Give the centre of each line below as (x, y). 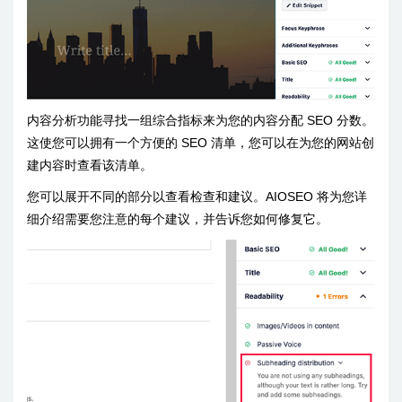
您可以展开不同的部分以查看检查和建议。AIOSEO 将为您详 (197, 196)
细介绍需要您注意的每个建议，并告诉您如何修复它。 (178, 218)
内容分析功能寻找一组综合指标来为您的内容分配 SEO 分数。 (201, 120)
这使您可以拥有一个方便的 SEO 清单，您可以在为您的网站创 (201, 142)
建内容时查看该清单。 (90, 165)
